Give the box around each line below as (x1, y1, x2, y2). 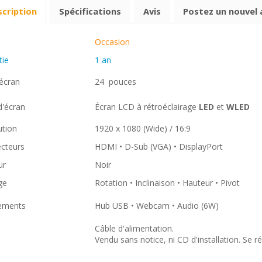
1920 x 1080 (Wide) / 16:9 (95, 123, 191, 135)
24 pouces (95, 76, 139, 88)
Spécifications (59, 5, 121, 18)
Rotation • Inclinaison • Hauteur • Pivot (95, 177, 240, 189)
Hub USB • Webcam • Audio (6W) (95, 200, 219, 212)
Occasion (95, 36, 130, 48)
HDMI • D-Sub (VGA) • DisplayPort (95, 141, 223, 153)
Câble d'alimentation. (95, 223, 174, 235)
